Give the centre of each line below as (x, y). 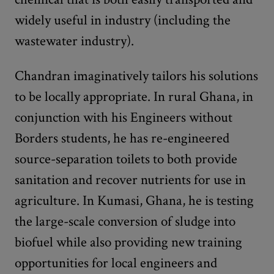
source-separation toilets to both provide (126, 159)
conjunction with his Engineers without (124, 117)
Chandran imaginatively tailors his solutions (136, 76)
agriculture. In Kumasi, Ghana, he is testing (134, 200)
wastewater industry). (74, 41)
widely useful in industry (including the (123, 20)
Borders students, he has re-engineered (122, 138)
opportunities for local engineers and (116, 263)
